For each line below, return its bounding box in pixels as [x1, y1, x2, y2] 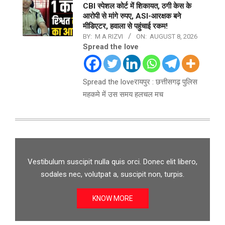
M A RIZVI [95, 33, 123, 41]
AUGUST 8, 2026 [150, 33, 197, 41]
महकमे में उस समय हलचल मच [83, 90, 163, 99]
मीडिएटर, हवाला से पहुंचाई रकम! [83, 22, 168, 31]
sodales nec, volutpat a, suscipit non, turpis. [41, 170, 184, 179]
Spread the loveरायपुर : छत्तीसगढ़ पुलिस [83, 77, 197, 87]
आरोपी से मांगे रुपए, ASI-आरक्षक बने [83, 12, 181, 21]
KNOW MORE [92, 194, 133, 203]
